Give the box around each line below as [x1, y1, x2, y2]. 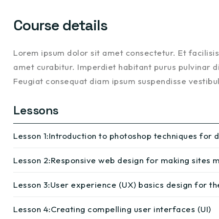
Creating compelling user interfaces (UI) [50, 204, 211, 214]
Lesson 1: [13, 131, 49, 141]
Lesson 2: [13, 155, 51, 165]
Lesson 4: [13, 204, 51, 214]
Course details [13, 16, 108, 35]
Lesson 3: [13, 179, 50, 190]
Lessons [13, 103, 59, 118]
